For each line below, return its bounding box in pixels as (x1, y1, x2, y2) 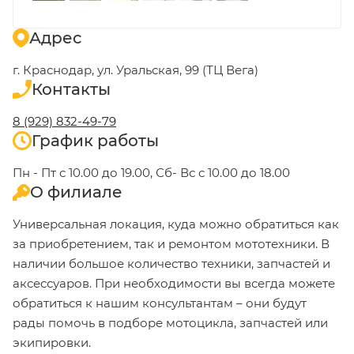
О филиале (29, 183, 122, 202)
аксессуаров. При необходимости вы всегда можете (13, 276, 335, 292)
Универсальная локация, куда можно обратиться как (13, 217, 339, 232)
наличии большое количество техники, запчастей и (13, 256, 330, 272)
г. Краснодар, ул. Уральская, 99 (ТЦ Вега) (13, 62, 258, 78)
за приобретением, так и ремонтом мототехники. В (13, 236, 330, 252)
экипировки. (13, 335, 94, 351)
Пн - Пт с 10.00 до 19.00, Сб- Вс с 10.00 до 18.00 (13, 165, 290, 181)
